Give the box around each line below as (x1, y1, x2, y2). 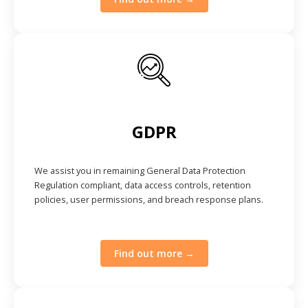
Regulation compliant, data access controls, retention (34, 178, 251, 191)
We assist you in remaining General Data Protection (34, 164, 245, 177)
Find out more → (113, 246, 195, 260)
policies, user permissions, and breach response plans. (34, 192, 263, 206)
